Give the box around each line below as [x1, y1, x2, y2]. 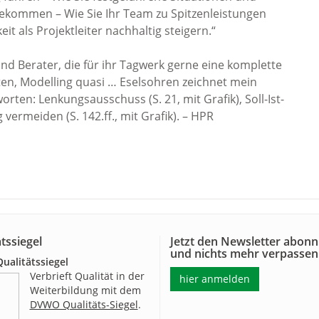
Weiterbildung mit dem [29, 283, 141, 297]
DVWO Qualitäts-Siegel [29, 298, 138, 311]
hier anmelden [179, 272, 250, 286]
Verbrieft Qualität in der [29, 269, 145, 283]
